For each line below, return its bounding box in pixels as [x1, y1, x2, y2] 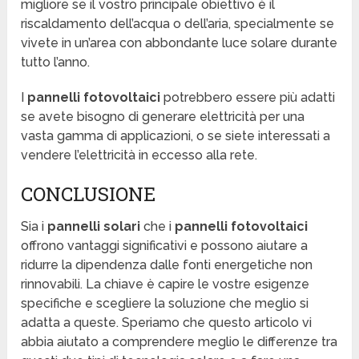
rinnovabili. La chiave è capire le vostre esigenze [21, 276, 310, 292]
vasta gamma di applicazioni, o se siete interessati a [21, 128, 331, 144]
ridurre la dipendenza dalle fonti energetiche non [21, 257, 313, 273]
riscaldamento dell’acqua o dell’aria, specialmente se [21, 16, 335, 32]
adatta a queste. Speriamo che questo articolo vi [21, 315, 313, 331]
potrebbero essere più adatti [160, 90, 336, 106]
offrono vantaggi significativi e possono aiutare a [21, 238, 309, 254]
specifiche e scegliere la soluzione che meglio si [21, 296, 309, 312]
